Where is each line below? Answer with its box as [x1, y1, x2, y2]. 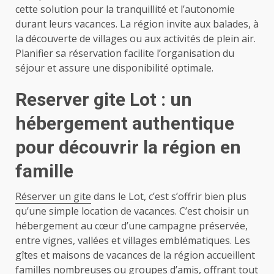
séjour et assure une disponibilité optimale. [15, 61, 213, 75]
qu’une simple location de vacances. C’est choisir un [15, 204, 249, 218]
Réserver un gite [15, 190, 91, 204]
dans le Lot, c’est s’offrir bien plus [91, 190, 246, 204]
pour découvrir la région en [15, 136, 241, 158]
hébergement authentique [15, 113, 234, 135]
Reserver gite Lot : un [15, 89, 192, 111]
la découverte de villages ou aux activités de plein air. [15, 32, 256, 46]
